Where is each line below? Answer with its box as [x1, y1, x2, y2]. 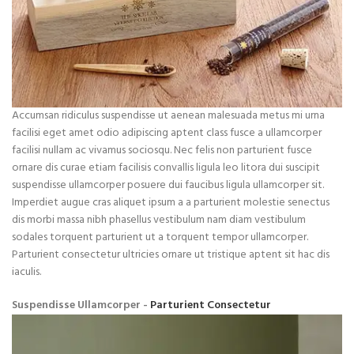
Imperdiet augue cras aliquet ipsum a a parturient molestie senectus [12, 194, 330, 213]
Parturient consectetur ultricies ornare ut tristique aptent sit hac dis [12, 246, 330, 265]
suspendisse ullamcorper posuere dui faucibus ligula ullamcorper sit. [12, 176, 324, 195]
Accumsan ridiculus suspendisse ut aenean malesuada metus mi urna [12, 107, 325, 126]
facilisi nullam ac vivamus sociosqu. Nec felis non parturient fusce [12, 141, 312, 160]
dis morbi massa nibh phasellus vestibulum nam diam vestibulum [12, 211, 306, 230]
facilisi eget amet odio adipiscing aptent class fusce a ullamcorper [12, 124, 322, 143]
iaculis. [12, 263, 41, 282]
